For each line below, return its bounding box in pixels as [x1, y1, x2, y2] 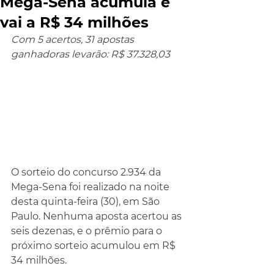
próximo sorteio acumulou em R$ [11, 240, 178, 252]
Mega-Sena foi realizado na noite [11, 181, 172, 193]
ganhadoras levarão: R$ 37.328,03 [11, 48, 170, 60]
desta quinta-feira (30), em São [11, 196, 162, 208]
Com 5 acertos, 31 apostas [11, 34, 136, 45]
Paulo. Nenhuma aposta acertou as [11, 210, 184, 223]
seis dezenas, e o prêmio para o [11, 225, 165, 237]
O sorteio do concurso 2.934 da [11, 166, 163, 179]
